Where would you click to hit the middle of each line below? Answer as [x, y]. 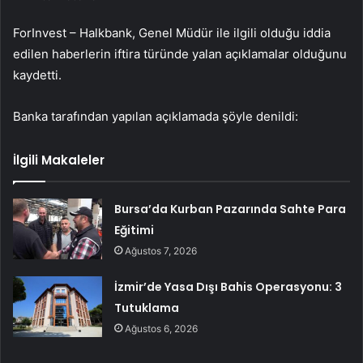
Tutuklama [147, 308]
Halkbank [106, 33]
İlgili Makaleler [59, 160]
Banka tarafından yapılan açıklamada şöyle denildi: [156, 117]
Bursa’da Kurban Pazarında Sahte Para [231, 209]
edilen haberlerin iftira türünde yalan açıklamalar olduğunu [180, 54]
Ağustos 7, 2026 [161, 251]
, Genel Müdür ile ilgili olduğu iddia [231, 33]
